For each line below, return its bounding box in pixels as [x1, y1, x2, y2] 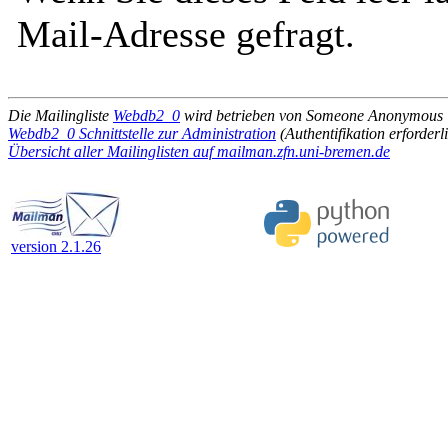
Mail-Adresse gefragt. [17, 13, 355, 55]
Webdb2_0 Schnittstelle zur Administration [8, 125, 276, 142]
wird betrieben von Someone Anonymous [180, 107, 443, 124]
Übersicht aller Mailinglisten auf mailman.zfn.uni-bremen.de [8, 143, 390, 160]
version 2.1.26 [11, 238, 101, 255]
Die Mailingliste [8, 107, 113, 124]
